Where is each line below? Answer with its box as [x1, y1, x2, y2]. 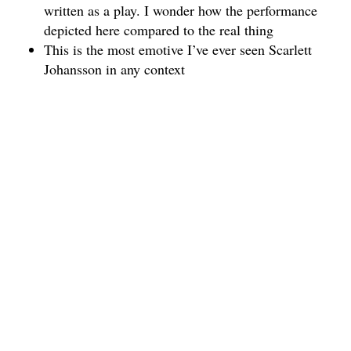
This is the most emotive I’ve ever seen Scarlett [44, 40, 312, 59]
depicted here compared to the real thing [44, 20, 273, 39]
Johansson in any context [44, 60, 185, 78]
